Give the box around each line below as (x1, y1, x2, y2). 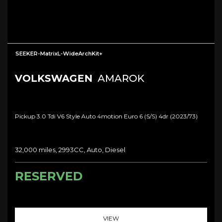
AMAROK (95, 72, 144, 84)
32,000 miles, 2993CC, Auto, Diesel (15, 145, 125, 154)
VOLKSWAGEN (15, 72, 93, 84)
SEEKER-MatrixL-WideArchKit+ (15, 50, 103, 57)
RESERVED (15, 168, 83, 183)
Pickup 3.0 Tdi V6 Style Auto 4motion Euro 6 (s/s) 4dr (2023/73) (15, 112, 198, 120)
